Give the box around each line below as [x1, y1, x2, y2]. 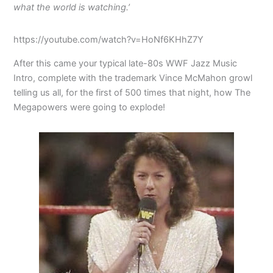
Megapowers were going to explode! [13, 101, 166, 113]
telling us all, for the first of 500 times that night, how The [13, 87, 251, 98]
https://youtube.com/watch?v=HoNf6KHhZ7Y [13, 34, 204, 46]
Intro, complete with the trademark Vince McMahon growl [13, 72, 253, 83]
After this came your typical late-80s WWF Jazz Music [13, 57, 238, 69]
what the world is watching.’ [13, 2, 130, 13]
